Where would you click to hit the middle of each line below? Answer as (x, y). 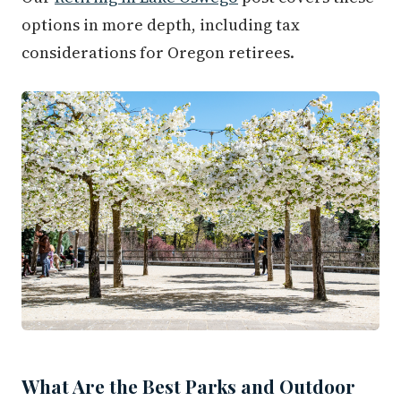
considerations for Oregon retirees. (158, 53)
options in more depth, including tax (161, 25)
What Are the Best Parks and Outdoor (188, 386)
